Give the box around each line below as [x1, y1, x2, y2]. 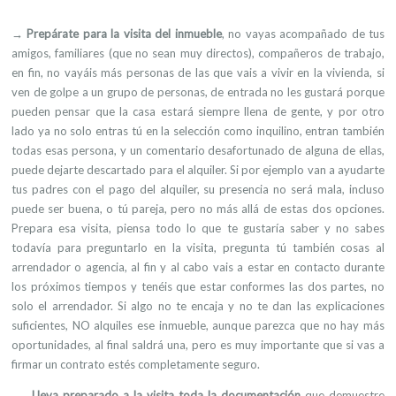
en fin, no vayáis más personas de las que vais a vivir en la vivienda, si [11, 65, 385, 80]
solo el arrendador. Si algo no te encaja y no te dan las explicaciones [11, 299, 385, 313]
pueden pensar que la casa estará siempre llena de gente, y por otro [11, 104, 385, 118]
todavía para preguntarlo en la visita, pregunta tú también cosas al [11, 240, 385, 255]
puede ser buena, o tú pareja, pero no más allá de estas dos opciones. [11, 202, 385, 216]
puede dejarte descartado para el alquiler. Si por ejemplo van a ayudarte [11, 163, 385, 177]
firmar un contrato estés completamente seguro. [11, 357, 260, 371]
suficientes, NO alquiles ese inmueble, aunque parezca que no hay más [11, 318, 385, 332]
